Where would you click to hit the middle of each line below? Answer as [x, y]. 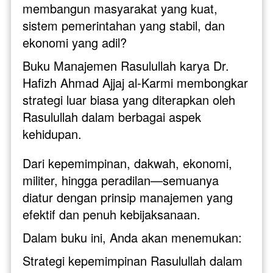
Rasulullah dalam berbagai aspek [112, 116]
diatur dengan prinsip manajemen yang [128, 197]
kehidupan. [54, 133]
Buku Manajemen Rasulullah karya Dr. [126, 65]
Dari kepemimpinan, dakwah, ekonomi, [127, 163]
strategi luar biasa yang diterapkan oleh [129, 99]
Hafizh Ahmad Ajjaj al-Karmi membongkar [135, 82]
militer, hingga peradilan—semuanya [121, 180]
